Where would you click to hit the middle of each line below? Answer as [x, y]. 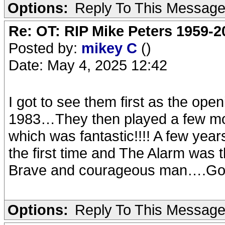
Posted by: [45, 48]
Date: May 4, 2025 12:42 [88, 65]
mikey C [111, 48]
